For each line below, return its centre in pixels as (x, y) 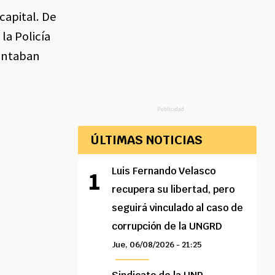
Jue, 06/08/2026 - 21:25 (157, 245)
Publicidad (170, 109)
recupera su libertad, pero (173, 190)
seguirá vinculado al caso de (178, 208)
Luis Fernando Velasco (164, 171)
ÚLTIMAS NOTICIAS (146, 140)
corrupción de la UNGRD (167, 227)
